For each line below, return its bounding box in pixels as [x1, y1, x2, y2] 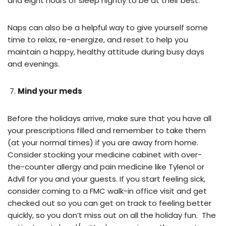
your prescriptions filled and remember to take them [8, 125, 206, 136]
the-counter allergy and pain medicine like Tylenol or [8, 161, 204, 172]
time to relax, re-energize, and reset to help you [8, 34, 188, 45]
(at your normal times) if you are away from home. [8, 137, 198, 148]
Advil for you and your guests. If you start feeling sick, [8, 173, 205, 184]
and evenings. [8, 58, 64, 69]
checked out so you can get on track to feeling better [8, 197, 211, 208]
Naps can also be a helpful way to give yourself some [8, 22, 208, 33]
